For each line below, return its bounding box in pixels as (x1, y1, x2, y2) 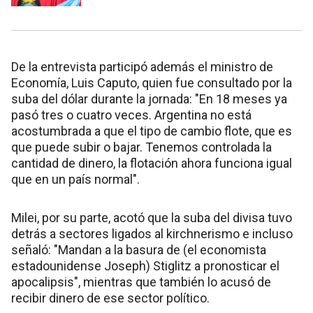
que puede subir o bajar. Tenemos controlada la (11, 140, 272, 154)
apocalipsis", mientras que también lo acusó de (11, 275, 271, 289)
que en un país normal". (11, 172, 140, 187)
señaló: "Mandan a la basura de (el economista (11, 242, 266, 257)
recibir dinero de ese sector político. (11, 291, 210, 305)
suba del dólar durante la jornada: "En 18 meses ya (11, 92, 287, 106)
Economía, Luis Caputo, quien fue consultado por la (11, 75, 292, 90)
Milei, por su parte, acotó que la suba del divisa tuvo (11, 210, 292, 225)
